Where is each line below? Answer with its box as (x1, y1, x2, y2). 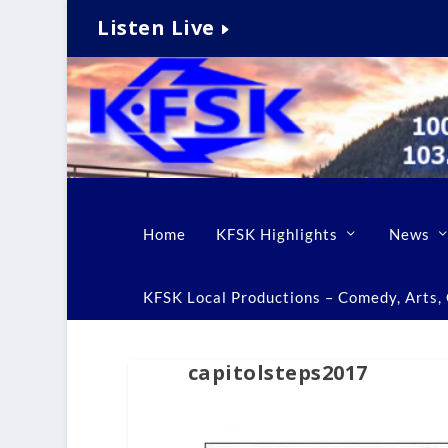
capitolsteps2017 (187, 359, 368, 386)
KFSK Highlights (215, 224, 338, 243)
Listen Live (97, 14, 215, 42)
